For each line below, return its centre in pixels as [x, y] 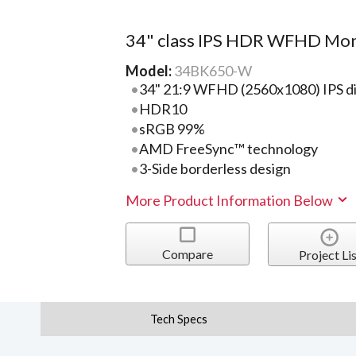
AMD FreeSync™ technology [228, 149]
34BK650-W [213, 71]
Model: [150, 71]
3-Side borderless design [215, 169]
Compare [187, 254]
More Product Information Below [231, 201]
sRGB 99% [172, 129]
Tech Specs [179, 319]
